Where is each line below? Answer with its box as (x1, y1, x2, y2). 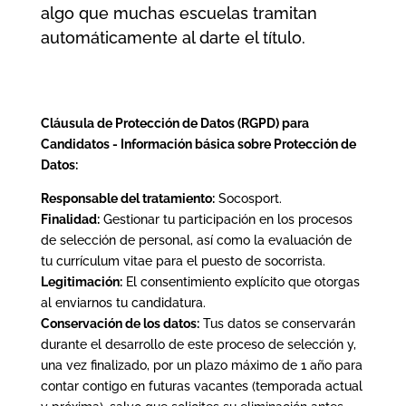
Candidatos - (40, 136, 121, 151)
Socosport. (214, 190, 282, 206)
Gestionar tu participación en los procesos (99, 211, 353, 227)
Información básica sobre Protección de (120, 136, 356, 151)
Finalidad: (40, 211, 100, 227)
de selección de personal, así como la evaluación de (40, 232, 352, 247)
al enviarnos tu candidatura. (40, 295, 206, 310)
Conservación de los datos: (40, 315, 199, 331)
